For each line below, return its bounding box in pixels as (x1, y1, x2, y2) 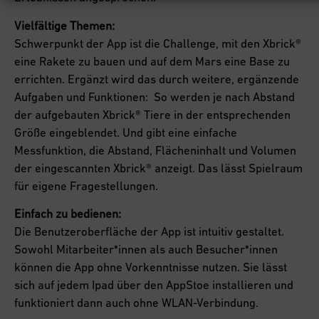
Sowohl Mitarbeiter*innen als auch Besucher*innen (14, 242, 278, 257)
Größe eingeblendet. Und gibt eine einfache (14, 125, 237, 140)
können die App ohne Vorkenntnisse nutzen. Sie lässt (14, 260, 287, 275)
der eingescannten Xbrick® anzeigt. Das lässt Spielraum (14, 160, 303, 175)
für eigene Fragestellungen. (14, 178, 158, 193)
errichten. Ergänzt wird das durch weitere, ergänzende (14, 71, 299, 86)
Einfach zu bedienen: (14, 206, 121, 221)
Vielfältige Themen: (14, 18, 115, 33)
